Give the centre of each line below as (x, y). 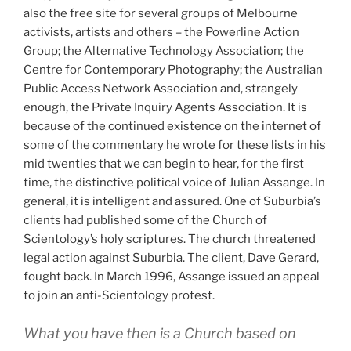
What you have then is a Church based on (160, 334)
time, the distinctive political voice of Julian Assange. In (174, 182)
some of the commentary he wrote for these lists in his (175, 145)
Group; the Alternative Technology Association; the (164, 51)
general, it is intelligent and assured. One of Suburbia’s (172, 201)
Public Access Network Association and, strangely (161, 88)
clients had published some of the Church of (145, 220)
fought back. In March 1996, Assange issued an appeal (172, 276)
